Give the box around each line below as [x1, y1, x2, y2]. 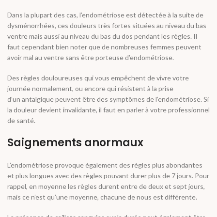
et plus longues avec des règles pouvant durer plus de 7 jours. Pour [7, 171, 209, 180]
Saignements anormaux [7, 135, 143, 151]
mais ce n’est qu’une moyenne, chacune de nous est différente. [7, 193, 197, 201]
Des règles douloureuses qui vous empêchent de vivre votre [7, 74, 189, 82]
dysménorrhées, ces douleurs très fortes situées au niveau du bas [7, 21, 206, 30]
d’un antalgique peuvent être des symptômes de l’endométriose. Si [7, 95, 209, 104]
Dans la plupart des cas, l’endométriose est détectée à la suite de [7, 11, 203, 19]
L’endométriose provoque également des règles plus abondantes [7, 161, 202, 170]
